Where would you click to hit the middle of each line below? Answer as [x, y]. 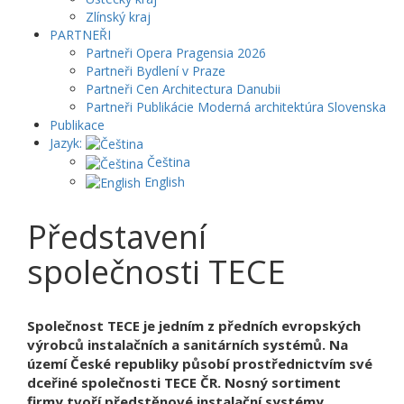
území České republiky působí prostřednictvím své [200, 363]
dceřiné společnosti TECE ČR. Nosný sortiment [184, 382]
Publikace [77, 125]
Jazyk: [68, 143]
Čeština [167, 162]
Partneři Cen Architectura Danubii [183, 89]
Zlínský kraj [118, 17]
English [163, 181]
